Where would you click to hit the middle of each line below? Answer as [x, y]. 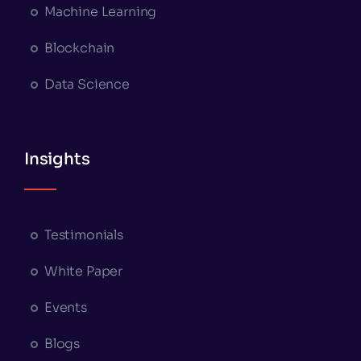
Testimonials [83, 234]
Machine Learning [100, 11]
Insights [57, 159]
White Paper [83, 271]
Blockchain [79, 48]
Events [65, 307]
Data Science [87, 84]
